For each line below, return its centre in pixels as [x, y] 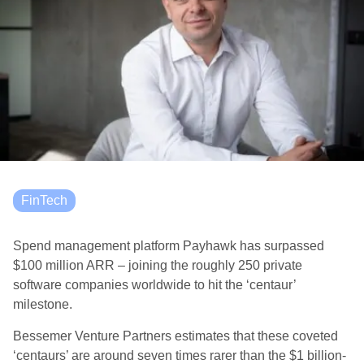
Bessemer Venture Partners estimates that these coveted [175, 336]
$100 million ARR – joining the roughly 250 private [158, 265]
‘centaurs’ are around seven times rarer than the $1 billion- [180, 355]
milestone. [43, 304]
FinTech [44, 200]
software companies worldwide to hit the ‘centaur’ [154, 285]
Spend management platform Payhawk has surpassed [169, 246]
